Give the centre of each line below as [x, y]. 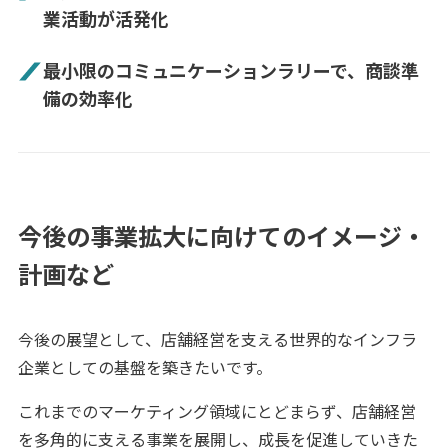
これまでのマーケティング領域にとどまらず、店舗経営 [216, 411]
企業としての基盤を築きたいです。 [144, 367]
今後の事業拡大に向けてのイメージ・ [221, 236]
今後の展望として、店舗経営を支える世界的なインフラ [217, 339]
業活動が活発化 [106, 18]
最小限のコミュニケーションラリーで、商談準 [231, 70]
